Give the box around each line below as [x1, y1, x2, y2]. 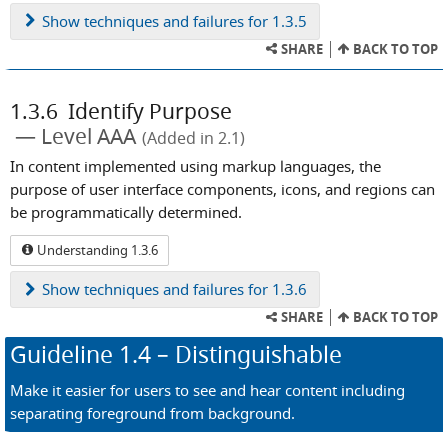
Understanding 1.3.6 [34, 241, 158, 260]
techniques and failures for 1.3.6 [80, 279, 307, 300]
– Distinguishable [151, 339, 342, 371]
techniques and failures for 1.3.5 [80, 10, 307, 31]
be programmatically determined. [10, 201, 242, 222]
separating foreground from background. [10, 402, 295, 423]
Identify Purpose [68, 96, 232, 125]
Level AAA [41, 121, 136, 150]
